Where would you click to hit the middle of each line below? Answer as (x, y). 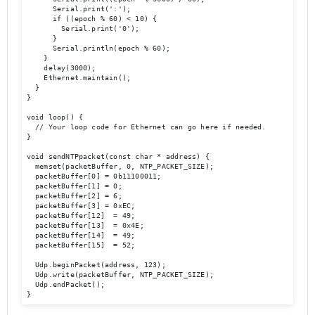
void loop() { (55, 117)
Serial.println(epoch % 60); (98, 49)
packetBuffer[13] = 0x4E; (85, 226)
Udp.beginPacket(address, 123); (96, 265)
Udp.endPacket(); (66, 285)
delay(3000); (61, 68)
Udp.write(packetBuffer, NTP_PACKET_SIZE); (120, 275)
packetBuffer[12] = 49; (81, 216)
